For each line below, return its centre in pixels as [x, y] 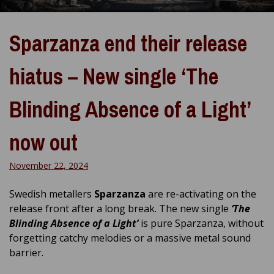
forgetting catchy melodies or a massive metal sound [130, 238]
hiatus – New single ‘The [114, 76]
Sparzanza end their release [128, 43]
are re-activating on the [201, 194]
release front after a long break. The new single [120, 208]
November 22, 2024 [49, 165]
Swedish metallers [52, 194]
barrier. [26, 252]
